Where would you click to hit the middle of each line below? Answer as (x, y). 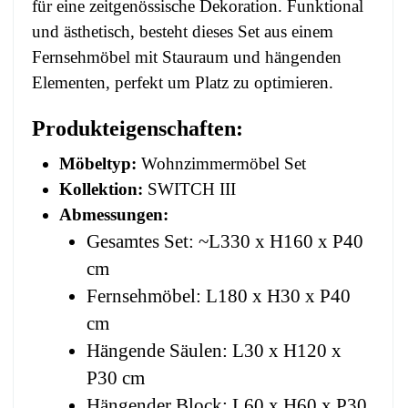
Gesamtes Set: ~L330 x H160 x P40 (225, 242)
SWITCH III (189, 189)
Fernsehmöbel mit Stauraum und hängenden (187, 56)
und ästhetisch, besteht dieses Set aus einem (183, 31)
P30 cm (116, 378)
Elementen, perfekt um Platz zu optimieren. (183, 82)
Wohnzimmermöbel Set (221, 164)
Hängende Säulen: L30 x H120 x (214, 351)
